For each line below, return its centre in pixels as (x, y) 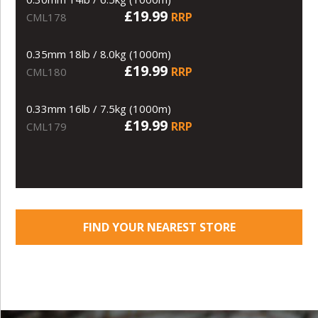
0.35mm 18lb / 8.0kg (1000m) (99, 54)
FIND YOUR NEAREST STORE (159, 227)
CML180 (47, 71)
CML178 (47, 17)
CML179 (47, 126)
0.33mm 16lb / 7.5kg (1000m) (99, 108)
